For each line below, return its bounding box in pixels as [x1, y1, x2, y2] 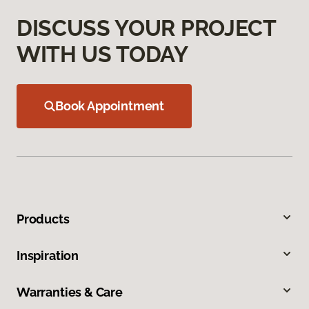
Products [17, 211, 70, 226]
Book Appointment [55, 98, 165, 113]
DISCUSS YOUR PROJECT [17, 14, 276, 41]
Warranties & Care [17, 284, 123, 299]
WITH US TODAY [17, 41, 188, 67]
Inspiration [17, 248, 79, 263]
